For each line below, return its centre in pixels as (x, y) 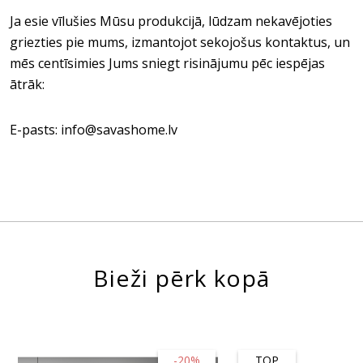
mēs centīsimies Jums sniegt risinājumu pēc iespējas (167, 63)
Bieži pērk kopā (181, 278)
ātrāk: (29, 84)
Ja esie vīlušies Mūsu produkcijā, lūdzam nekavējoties (171, 21)
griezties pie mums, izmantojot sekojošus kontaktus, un (180, 42)
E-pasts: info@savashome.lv (94, 130)
